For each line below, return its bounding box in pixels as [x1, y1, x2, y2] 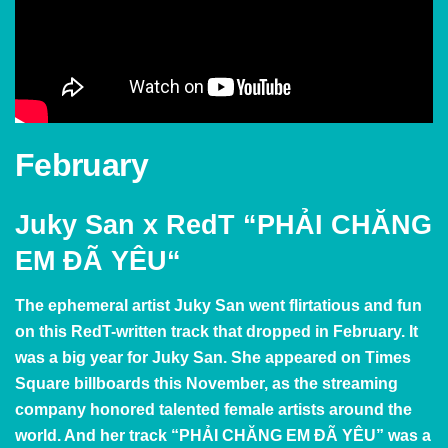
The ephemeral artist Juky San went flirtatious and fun [15, 296, 422, 314]
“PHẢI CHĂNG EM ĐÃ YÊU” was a [171, 426, 431, 444]
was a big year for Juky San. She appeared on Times [15, 348, 411, 366]
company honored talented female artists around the [15, 400, 412, 418]
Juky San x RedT [15, 209, 235, 241]
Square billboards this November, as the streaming [15, 374, 398, 392]
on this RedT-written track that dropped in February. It [15, 322, 418, 340]
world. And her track [15, 426, 171, 444]
